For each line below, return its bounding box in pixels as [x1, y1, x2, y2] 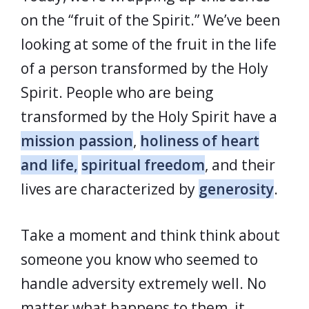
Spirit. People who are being [21, 83, 213, 102]
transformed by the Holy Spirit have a [21, 107, 277, 126]
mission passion [21, 131, 133, 150]
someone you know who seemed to [21, 249, 258, 269]
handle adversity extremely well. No [21, 273, 266, 293]
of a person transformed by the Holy [21, 59, 268, 78]
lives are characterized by [21, 179, 199, 199]
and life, [21, 155, 78, 175]
